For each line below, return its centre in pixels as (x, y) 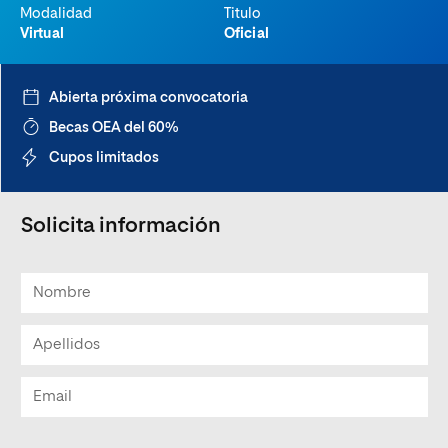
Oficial (246, 34)
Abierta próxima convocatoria (148, 98)
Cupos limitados (104, 158)
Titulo (242, 14)
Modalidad (56, 14)
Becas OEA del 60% (114, 128)
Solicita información (121, 226)
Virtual (42, 34)
